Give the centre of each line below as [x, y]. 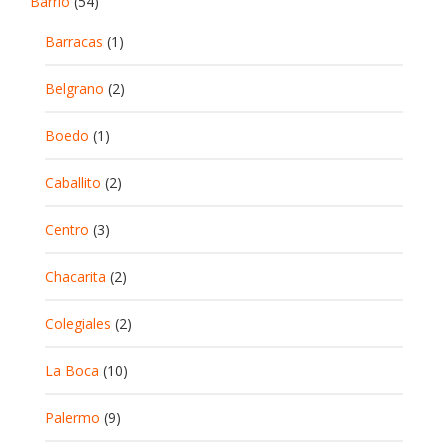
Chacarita [75, 276]
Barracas [74, 41]
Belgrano [74, 88]
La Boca [72, 370]
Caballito [73, 182]
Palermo [72, 417]
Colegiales [78, 323]
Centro [67, 229]
